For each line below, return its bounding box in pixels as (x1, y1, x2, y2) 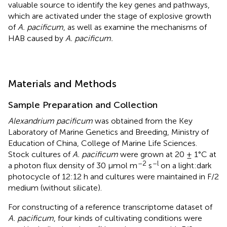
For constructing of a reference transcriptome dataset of (8, 202, 212, 212)
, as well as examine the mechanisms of (63, 22, 207, 32)
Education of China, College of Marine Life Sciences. (8, 138, 197, 148)
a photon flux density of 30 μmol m (8, 160, 137, 170)
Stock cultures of (8, 149, 72, 159)
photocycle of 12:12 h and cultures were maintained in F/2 (8, 171, 219, 181)
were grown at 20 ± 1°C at (118, 149, 216, 159)
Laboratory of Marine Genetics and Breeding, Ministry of (8, 127, 209, 137)
